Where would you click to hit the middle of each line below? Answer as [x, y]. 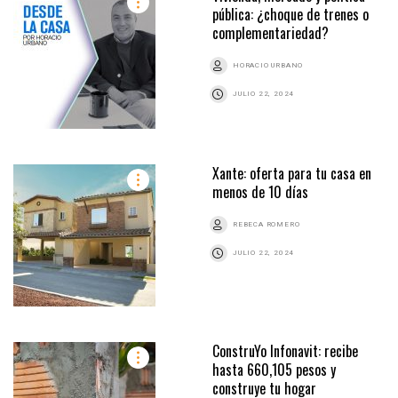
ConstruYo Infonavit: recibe [285, 350]
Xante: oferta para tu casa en [292, 173]
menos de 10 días [260, 191]
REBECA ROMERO [267, 224]
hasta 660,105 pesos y [274, 369]
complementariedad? [271, 32]
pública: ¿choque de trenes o [291, 14]
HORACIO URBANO [268, 65]
